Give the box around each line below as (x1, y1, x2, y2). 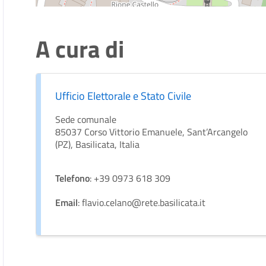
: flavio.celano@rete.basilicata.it (78, 195, 206, 210)
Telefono (55, 171, 90, 185)
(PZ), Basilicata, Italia (55, 137, 140, 151)
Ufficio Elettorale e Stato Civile (55, 88, 192, 104)
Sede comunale (55, 112, 117, 126)
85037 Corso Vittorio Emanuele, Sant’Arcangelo (55, 125, 248, 139)
